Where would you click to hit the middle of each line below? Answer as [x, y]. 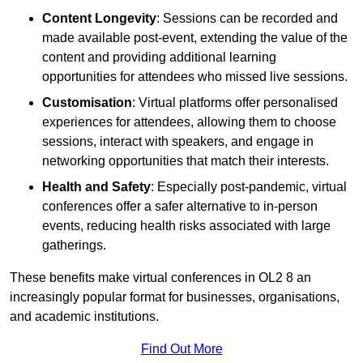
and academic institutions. [84, 317]
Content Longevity [99, 19]
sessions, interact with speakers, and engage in [178, 142]
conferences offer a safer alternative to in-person [180, 207]
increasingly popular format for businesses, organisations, [175, 297]
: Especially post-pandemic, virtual [249, 187]
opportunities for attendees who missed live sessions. [195, 77]
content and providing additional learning [159, 58]
